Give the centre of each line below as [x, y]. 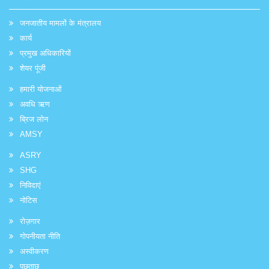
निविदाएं [30, 185]
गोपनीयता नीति [40, 236]
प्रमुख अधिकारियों [45, 53]
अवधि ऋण [35, 104]
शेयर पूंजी [33, 68]
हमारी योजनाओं [41, 89]
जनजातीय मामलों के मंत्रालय [60, 23]
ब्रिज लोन [34, 119]
